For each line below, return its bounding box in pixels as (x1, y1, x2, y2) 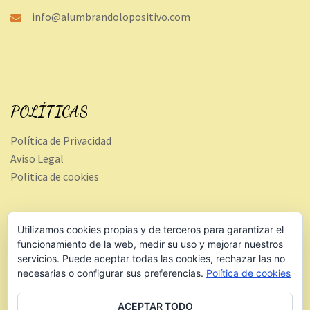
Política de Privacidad (10, 133, 111, 147)
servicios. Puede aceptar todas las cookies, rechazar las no (17, 253, 285, 264)
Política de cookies (206, 267, 291, 279)
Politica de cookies (10, 169, 99, 183)
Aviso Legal (10, 151, 64, 165)
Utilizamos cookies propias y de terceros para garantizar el (17, 224, 284, 235)
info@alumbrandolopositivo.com (32, 9, 190, 24)
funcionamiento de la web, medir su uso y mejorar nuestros (17, 238, 283, 250)
